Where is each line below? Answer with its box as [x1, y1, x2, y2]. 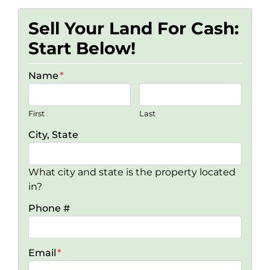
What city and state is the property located [28, 166, 236, 178]
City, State [28, 129, 78, 140]
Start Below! [28, 38, 136, 58]
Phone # [28, 202, 70, 214]
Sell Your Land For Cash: [28, 18, 239, 39]
